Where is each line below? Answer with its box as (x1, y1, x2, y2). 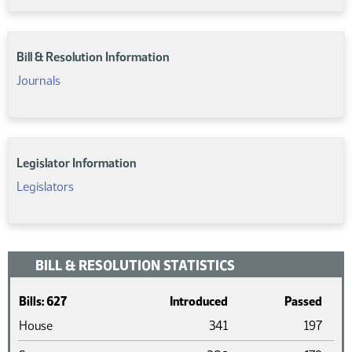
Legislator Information (16, 156, 137, 170)
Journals (16, 73, 60, 88)
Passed (284, 294, 322, 309)
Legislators (16, 179, 74, 194)
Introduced (170, 294, 228, 309)
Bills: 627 (19, 294, 67, 309)
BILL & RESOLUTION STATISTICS (35, 257, 235, 274)
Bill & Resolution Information (16, 49, 170, 64)
